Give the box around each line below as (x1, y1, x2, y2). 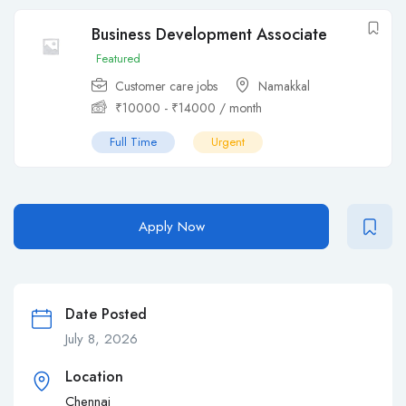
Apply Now (138, 217, 205, 237)
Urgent (211, 133, 245, 151)
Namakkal (258, 77, 310, 96)
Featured (96, 50, 140, 68)
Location (65, 366, 123, 388)
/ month (216, 99, 262, 118)
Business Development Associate (92, 23, 327, 47)
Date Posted (65, 304, 147, 325)
